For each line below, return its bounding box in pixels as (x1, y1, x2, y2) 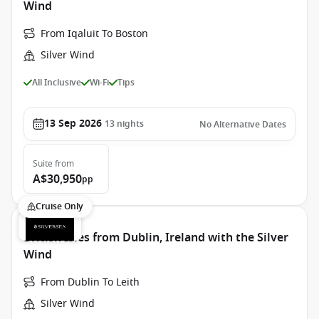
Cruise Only (36, 200, 83, 213)
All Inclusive (32, 75, 81, 89)
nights (117, 117, 144, 130)
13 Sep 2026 (44, 116, 102, 131)
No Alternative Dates (199, 118, 286, 131)
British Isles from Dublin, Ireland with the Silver (23, 229, 288, 246)
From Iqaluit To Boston (41, 26, 148, 41)
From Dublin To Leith (41, 275, 140, 290)
